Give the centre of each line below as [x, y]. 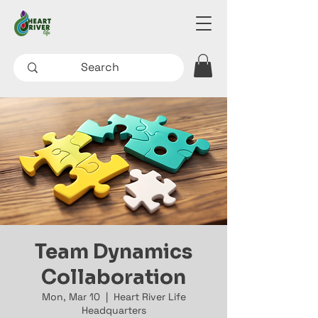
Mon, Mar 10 [71, 297]
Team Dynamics [114, 252]
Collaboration [114, 278]
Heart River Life [149, 297]
